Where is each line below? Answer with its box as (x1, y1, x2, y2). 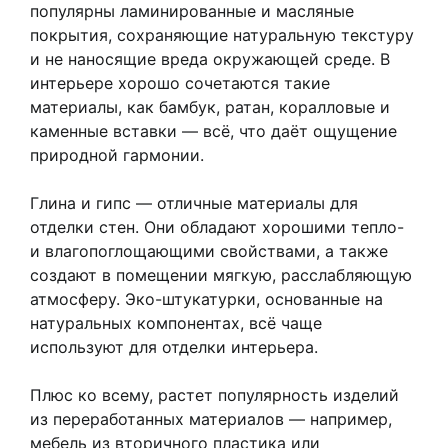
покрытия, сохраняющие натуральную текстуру (30, 24, 414, 45)
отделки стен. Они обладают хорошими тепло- (30, 216, 404, 237)
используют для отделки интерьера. (30, 336, 318, 357)
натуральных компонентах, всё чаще (30, 312, 322, 333)
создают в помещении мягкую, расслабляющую (30, 264, 412, 285)
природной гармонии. (30, 144, 204, 165)
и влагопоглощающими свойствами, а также (30, 240, 388, 261)
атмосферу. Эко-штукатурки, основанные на (30, 288, 383, 309)
